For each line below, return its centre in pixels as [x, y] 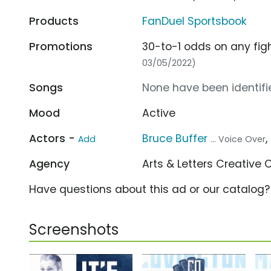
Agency [49, 164]
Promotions [61, 46]
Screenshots [74, 229]
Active [159, 113]
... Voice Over [238, 139]
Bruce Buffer [175, 138]
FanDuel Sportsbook [195, 21]
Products [54, 21]
